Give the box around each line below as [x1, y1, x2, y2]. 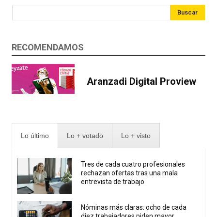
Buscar [177, 8, 198, 16]
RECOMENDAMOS [12, 42, 84, 52]
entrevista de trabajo [81, 177, 145, 186]
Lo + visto [121, 132, 151, 140]
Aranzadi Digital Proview [87, 75, 196, 87]
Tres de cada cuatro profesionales [81, 160, 186, 168]
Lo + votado [67, 132, 103, 140]
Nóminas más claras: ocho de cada [81, 203, 187, 211]
